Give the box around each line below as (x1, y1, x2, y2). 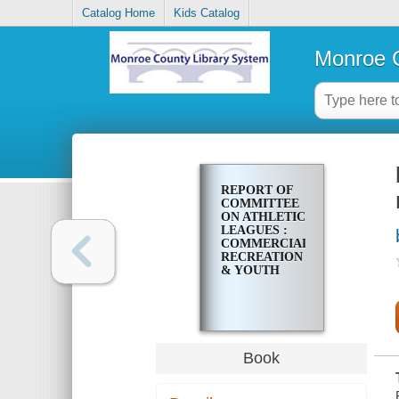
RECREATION (220, 250, 303, 265)
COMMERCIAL (220, 237, 309, 251)
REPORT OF (220, 183, 293, 198)
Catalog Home (82, 6, 156, 20)
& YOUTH (220, 264, 280, 278)
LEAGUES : (220, 224, 288, 238)
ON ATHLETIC (220, 210, 305, 224)
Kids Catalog (174, 6, 240, 20)
